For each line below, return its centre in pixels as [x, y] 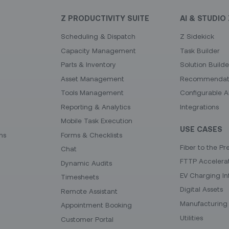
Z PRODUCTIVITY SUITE [105, 18]
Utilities [191, 217]
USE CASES [201, 129]
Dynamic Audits [86, 163]
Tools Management [92, 93]
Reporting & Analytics [95, 107]
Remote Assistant [89, 191]
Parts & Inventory [88, 65]
